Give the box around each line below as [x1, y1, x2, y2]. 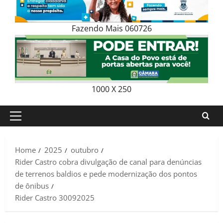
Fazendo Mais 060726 [71, 22, 152, 34]
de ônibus [15, 180, 49, 191]
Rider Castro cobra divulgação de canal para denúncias [15, 156, 202, 167]
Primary [15, 115, 43, 126]
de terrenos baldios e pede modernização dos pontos [15, 168, 197, 179]
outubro [71, 144, 99, 155]
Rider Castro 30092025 [15, 192, 95, 203]
